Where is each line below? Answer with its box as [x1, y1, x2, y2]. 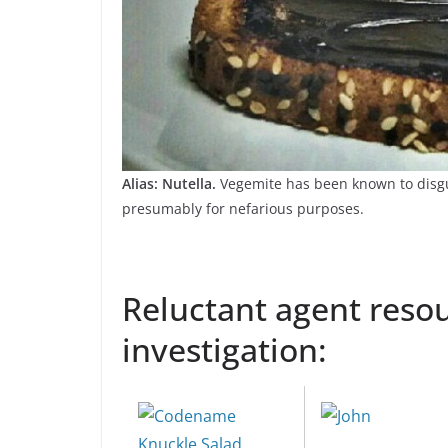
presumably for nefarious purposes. [122, 199, 364, 219]
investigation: [122, 328, 327, 372]
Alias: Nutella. [122, 174, 216, 194]
